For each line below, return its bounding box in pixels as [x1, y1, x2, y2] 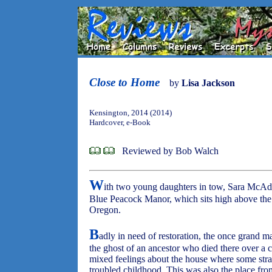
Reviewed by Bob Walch [122, 146, 219, 156]
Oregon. [89, 205, 121, 215]
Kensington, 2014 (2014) [89, 108, 172, 117]
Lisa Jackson [182, 78, 235, 88]
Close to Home [89, 76, 160, 89]
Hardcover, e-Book [89, 118, 151, 127]
